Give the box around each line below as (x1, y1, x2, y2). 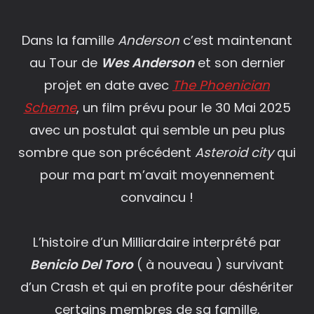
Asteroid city (195, 143, 273, 161)
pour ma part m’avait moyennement (39, 165, 275, 184)
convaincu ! (121, 188, 193, 206)
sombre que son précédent (18, 143, 195, 161)
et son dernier (193, 53, 285, 71)
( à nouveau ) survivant (133, 255, 284, 273)
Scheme (23, 98, 76, 116)
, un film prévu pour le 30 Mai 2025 (76, 98, 291, 116)
